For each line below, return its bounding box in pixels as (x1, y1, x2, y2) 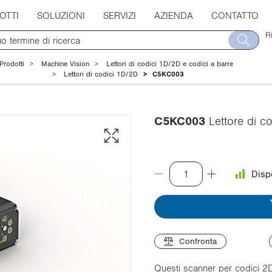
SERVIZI (103, 10, 136, 20)
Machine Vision (41, 60, 89, 67)
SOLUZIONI (36, 10, 85, 20)
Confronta (179, 237, 217, 245)
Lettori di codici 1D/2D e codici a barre (106, 60, 233, 67)
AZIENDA (154, 10, 193, 20)
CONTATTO (211, 10, 259, 20)
